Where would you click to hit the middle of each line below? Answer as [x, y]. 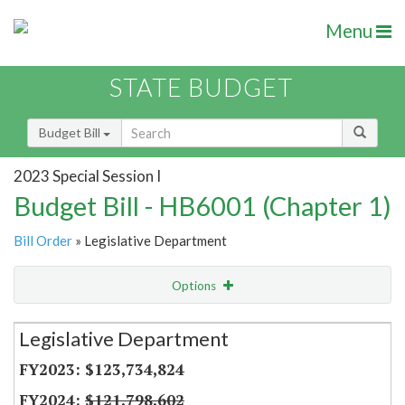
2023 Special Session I [87, 175]
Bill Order [43, 241]
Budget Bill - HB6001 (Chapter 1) [202, 206]
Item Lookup [54, 360]
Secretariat [66, 321]
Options [195, 286]
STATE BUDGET [201, 88]
